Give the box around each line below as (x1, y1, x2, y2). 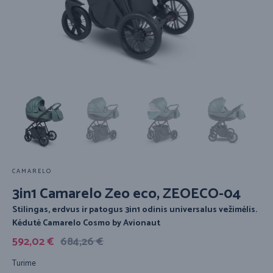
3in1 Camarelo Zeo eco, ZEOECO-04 (12, 182, 241, 207)
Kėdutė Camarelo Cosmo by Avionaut (12, 216, 160, 231)
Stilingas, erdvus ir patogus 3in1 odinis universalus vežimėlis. (12, 203, 257, 218)
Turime (12, 257, 36, 271)
